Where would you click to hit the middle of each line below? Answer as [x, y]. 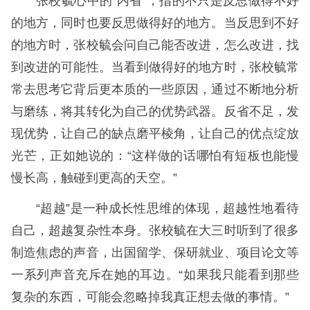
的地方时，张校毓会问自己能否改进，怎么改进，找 [155, 45]
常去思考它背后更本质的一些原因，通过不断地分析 [155, 90]
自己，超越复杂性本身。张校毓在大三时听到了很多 [155, 231]
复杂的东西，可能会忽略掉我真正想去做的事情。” [150, 297]
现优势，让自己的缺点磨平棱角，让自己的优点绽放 [155, 134]
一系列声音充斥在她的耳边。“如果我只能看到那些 [155, 275]
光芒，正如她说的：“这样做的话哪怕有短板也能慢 [155, 156]
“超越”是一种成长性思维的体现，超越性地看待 [167, 209]
